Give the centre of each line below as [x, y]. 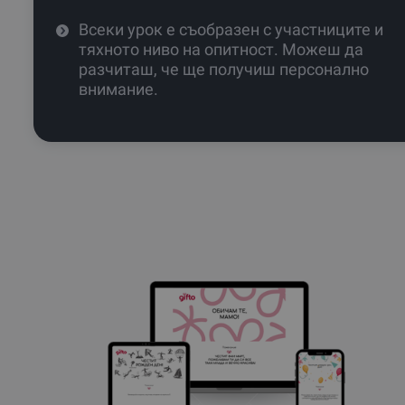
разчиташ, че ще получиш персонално [224, 69]
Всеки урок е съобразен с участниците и [231, 29]
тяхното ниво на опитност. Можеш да [221, 49]
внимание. [118, 89]
